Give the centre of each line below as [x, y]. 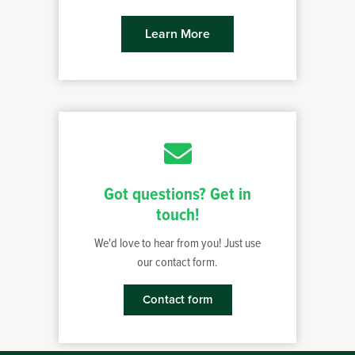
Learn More [177, 34]
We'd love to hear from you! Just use [177, 243]
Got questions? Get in [177, 195]
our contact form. [177, 262]
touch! [177, 216]
